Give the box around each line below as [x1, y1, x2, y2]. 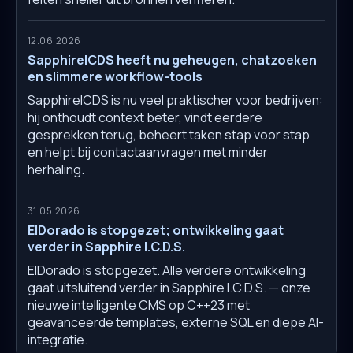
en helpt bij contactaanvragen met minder [28, 143, 268, 162]
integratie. [28, 331, 87, 349]
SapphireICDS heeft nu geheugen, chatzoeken [28, 51, 317, 69]
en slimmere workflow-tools [28, 68, 203, 86]
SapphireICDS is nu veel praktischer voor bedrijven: [28, 91, 323, 110]
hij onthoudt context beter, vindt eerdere [28, 109, 262, 127]
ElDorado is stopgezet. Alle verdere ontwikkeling [28, 262, 306, 280]
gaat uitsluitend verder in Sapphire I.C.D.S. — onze [28, 279, 310, 297]
